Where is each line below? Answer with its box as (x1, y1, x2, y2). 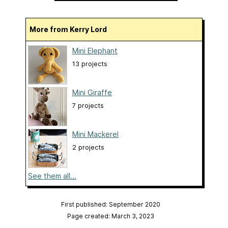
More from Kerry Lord (36, 25, 107, 34)
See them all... (28, 172, 76, 181)
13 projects (72, 60, 107, 68)
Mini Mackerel (72, 130, 119, 139)
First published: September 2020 (61, 201, 160, 209)
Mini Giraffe (72, 88, 112, 97)
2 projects (72, 144, 104, 152)
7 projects (72, 102, 104, 110)
